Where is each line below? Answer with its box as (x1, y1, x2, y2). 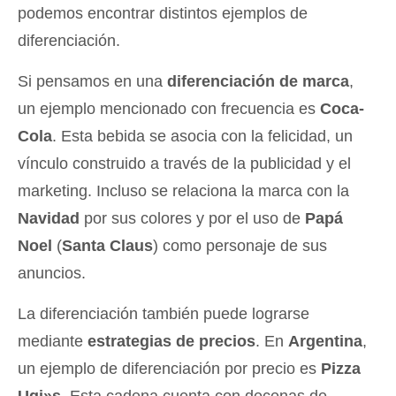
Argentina (288, 332, 362, 351)
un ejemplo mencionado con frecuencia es (18, 100, 320, 118)
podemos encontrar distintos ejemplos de (18, 4, 308, 23)
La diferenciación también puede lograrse (18, 305, 309, 324)
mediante (18, 332, 88, 351)
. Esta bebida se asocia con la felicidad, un (52, 127, 353, 146)
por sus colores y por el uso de (80, 209, 301, 228)
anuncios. (18, 264, 86, 283)
